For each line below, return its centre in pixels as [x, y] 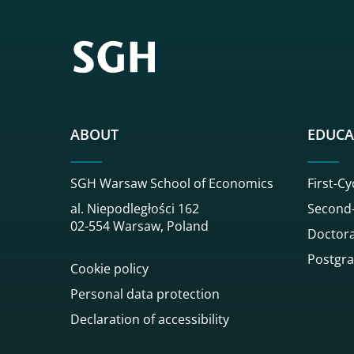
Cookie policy [109, 268]
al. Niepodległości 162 [135, 208]
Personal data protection [145, 294]
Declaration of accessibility [150, 319]
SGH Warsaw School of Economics [172, 183]
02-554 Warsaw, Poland [139, 226]
